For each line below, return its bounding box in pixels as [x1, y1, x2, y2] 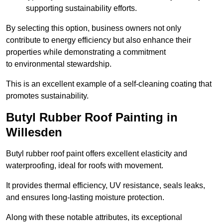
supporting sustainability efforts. [26, 4, 137, 13]
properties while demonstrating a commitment [6, 48, 166, 57]
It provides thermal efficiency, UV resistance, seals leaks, [6, 181, 205, 190]
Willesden [6, 125, 62, 139]
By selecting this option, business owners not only [6, 24, 181, 33]
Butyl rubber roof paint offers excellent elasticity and [6, 149, 187, 158]
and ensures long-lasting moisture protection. [6, 193, 164, 202]
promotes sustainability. [6, 92, 89, 101]
